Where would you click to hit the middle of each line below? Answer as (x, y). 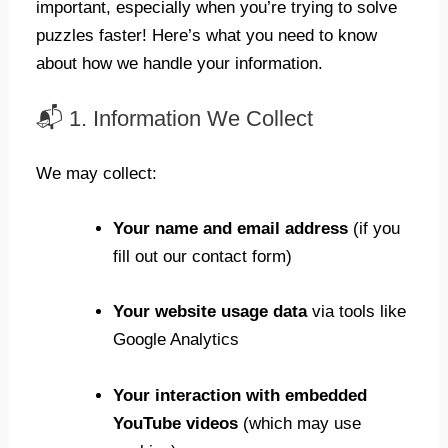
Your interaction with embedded (239, 395)
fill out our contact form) (202, 257)
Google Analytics (175, 340)
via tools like (356, 312)
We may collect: (97, 173)
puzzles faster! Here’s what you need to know (207, 35)
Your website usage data (209, 312)
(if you (373, 229)
